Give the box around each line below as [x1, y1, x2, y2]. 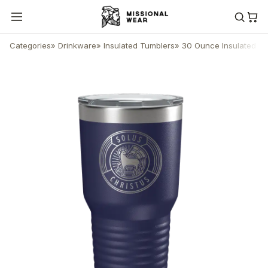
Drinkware [58, 40, 96, 50]
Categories [10, 40, 51, 50]
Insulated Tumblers [103, 40, 175, 50]
